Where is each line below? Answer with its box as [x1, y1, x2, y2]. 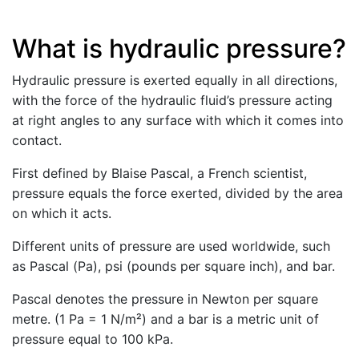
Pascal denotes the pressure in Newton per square [12, 291, 318, 307]
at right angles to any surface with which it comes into [12, 112, 344, 128]
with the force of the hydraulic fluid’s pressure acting [12, 92, 333, 108]
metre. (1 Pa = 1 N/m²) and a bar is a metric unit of [12, 311, 319, 327]
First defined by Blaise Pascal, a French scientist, [12, 165, 307, 181]
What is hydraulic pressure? [12, 33, 346, 64]
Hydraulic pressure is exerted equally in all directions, [12, 72, 337, 88]
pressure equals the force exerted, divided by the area [12, 185, 343, 201]
